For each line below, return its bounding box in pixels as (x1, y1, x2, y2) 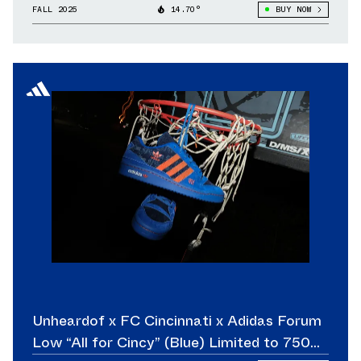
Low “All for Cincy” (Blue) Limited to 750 (32, 331, 310, 353)
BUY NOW (275, 2, 311, 15)
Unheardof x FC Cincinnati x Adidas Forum (32, 309, 322, 331)
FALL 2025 (32, 2, 78, 15)
